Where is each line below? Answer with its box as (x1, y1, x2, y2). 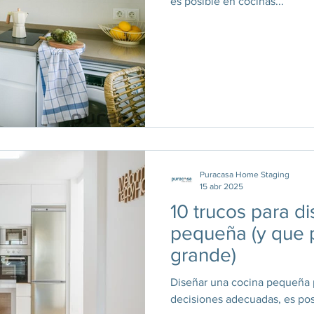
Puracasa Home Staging (200, 170, 289, 179)
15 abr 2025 (200, 181, 243, 191)
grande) (170, 244, 236, 266)
